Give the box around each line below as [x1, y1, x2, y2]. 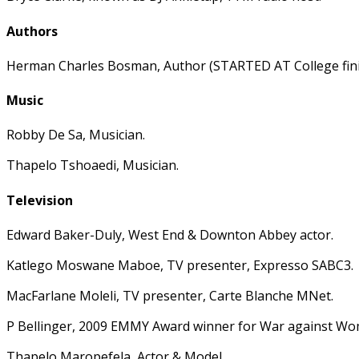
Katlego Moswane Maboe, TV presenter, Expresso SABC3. [6, 256, 353, 274]
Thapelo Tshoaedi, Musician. [6, 156, 179, 175]
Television [6, 191, 73, 209]
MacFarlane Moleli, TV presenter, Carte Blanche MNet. [6, 286, 333, 305]
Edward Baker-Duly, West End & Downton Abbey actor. [6, 225, 333, 244]
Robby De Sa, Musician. [6, 126, 145, 144]
